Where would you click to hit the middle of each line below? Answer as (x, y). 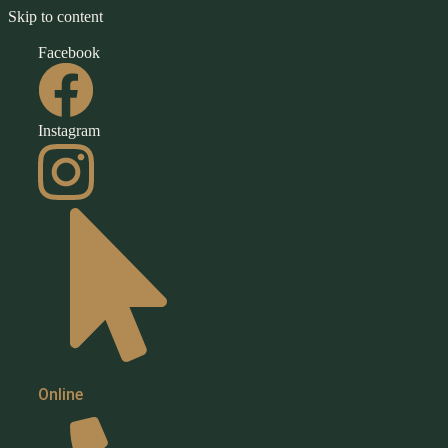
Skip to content (55, 16)
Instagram (69, 130)
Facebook (69, 52)
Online (60, 395)
